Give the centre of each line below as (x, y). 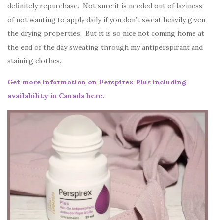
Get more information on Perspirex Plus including (97, 82)
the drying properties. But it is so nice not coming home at (106, 34)
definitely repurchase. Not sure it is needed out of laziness (105, 6)
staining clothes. (34, 61)
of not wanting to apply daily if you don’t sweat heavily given (106, 20)
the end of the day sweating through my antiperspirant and (105, 47)
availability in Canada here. (56, 96)
